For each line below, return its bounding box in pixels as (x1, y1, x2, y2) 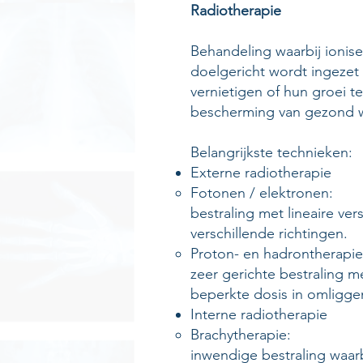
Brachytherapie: (190, 326, 291, 344)
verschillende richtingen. (190, 224, 348, 242)
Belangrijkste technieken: (190, 143, 352, 161)
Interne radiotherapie (190, 305, 327, 323)
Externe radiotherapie (190, 164, 331, 181)
